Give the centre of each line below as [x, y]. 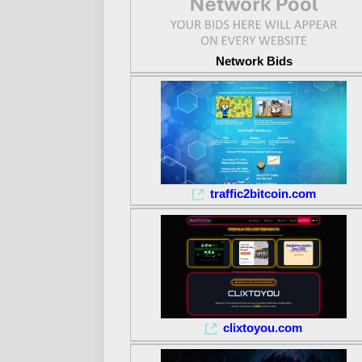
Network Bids [254, 61]
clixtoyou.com [263, 328]
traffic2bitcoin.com [263, 194]
